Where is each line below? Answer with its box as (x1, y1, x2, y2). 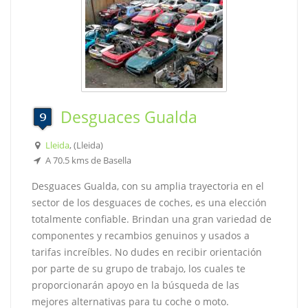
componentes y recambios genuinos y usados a (32, 229, 250, 242)
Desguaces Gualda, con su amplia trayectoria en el (32, 179, 264, 192)
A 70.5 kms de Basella (43, 154, 131, 166)
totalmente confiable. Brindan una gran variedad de (32, 212, 272, 225)
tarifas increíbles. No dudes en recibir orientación (32, 245, 262, 258)
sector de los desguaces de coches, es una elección (32, 196, 267, 209)
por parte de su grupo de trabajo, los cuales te (32, 262, 245, 275)
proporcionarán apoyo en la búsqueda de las (32, 278, 239, 291)
